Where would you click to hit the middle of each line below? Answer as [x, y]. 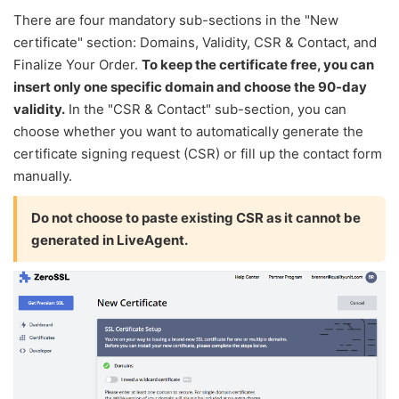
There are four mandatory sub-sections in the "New [176, 20]
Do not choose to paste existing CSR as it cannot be [196, 218]
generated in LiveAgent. [110, 240]
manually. [43, 176]
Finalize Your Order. [77, 65]
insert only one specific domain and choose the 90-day [190, 87]
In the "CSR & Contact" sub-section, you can [206, 110]
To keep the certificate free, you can [258, 65]
